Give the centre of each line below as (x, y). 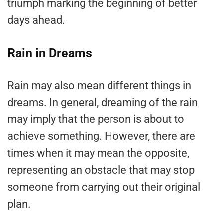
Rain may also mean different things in (99, 85)
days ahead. (36, 20)
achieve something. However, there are (101, 136)
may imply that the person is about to (96, 119)
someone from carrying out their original (104, 187)
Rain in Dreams (50, 53)
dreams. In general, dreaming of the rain (103, 102)
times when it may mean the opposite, (98, 153)
